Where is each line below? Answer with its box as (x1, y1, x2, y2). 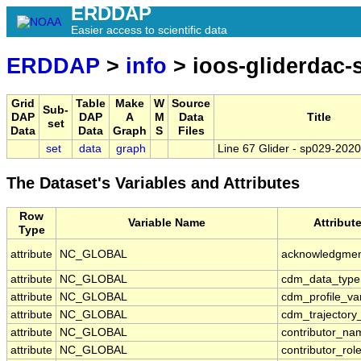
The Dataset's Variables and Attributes (6, 174, 300, 193)
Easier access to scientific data (71, 23, 227, 36)
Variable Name (128, 217, 205, 230)
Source (172, 98, 210, 110)
